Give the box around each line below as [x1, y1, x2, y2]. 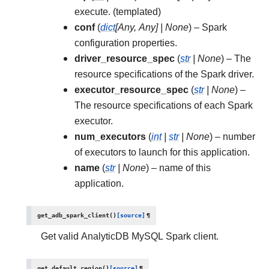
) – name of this [146, 162, 211, 174]
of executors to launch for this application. [74, 147, 250, 158]
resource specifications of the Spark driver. [74, 68, 254, 80]
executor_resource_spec [74, 84, 189, 95]
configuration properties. [74, 37, 177, 49]
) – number [210, 131, 255, 142]
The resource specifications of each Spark [74, 100, 253, 111]
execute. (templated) [74, 6, 161, 17]
